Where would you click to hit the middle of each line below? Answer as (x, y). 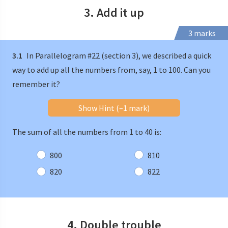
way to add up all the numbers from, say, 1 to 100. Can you (111, 69)
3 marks (202, 33)
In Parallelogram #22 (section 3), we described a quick (118, 55)
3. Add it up (114, 12)
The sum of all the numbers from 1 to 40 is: (87, 132)
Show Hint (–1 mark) (114, 108)
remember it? (36, 84)
